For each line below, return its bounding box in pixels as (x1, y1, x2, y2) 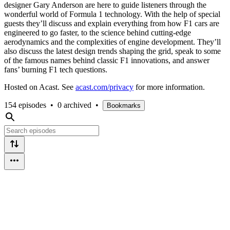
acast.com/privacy (75, 82, 133, 91)
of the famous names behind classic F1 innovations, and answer (4, 55, 209, 65)
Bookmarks (107, 101, 141, 109)
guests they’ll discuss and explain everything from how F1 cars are (4, 18, 219, 28)
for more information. (133, 82, 205, 91)
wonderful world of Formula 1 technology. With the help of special (4, 9, 220, 18)
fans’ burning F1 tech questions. (4, 65, 107, 74)
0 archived (57, 100, 91, 109)
